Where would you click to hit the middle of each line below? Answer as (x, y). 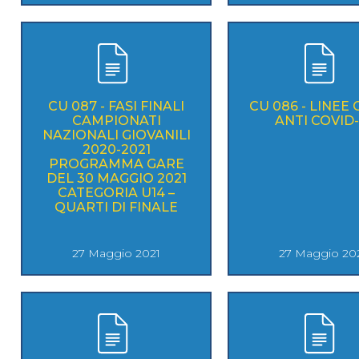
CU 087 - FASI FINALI (116, 106)
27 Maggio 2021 (116, 253)
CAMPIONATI (116, 120)
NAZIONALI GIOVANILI (116, 135)
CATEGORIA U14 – (116, 192)
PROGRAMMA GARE (116, 163)
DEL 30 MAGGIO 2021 (116, 178)
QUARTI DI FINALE (116, 207)
